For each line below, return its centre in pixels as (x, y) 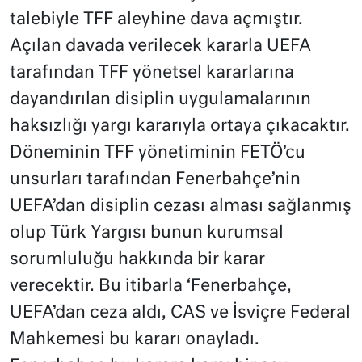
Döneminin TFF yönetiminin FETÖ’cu (158, 154)
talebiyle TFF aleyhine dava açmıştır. (156, 20)
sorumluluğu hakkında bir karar (137, 260)
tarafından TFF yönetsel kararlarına (152, 74)
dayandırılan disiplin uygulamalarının (160, 100)
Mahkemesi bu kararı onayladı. (135, 340)
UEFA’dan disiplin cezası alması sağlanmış (181, 207)
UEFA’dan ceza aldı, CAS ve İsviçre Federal (180, 314)
